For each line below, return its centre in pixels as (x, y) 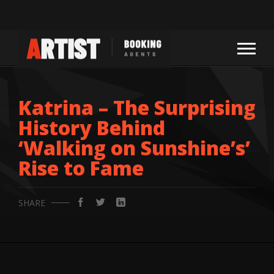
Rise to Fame (81, 168)
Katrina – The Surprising (137, 107)
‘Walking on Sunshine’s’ (134, 148)
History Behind (92, 128)
